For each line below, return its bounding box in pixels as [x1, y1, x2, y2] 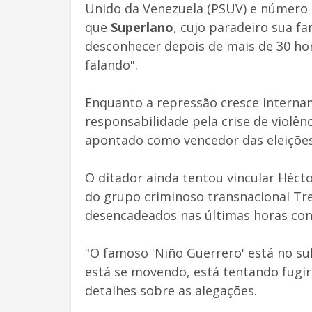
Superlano [111, 18, 173, 36]
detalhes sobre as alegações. [85, 281, 257, 299]
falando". [85, 56, 138, 73]
